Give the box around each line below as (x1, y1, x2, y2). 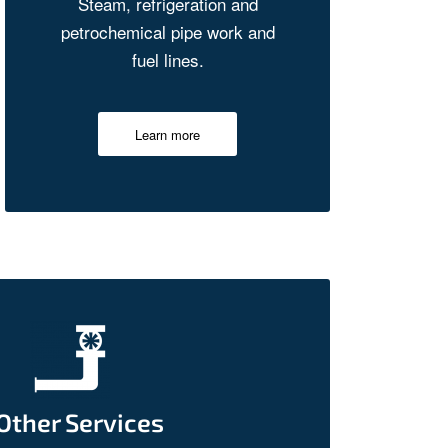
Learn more (135, 124, 201, 144)
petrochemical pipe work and (60, 19, 275, 45)
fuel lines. (131, 47, 204, 73)
